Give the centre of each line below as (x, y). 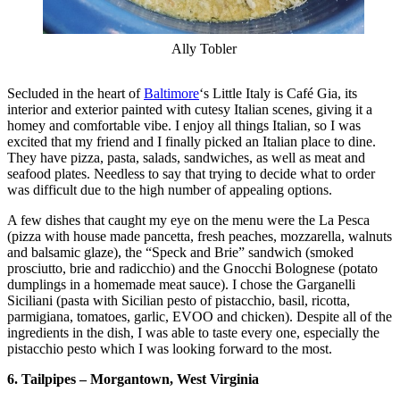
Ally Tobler (204, 48)
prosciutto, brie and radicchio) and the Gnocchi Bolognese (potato (192, 268)
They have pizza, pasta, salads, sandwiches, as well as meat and (186, 157)
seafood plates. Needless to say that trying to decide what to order (191, 173)
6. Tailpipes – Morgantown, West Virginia (133, 379)
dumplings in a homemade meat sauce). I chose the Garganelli (181, 284)
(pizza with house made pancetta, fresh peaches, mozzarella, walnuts (200, 236)
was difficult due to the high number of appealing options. (170, 189)
